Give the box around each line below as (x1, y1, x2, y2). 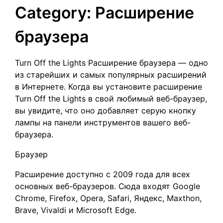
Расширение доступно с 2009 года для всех (15, 169, 190, 179)
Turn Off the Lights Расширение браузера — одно (15, 58, 208, 68)
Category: (15, 3, 95, 22)
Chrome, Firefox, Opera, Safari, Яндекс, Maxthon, (15, 193, 202, 203)
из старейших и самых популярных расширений (15, 70, 207, 80)
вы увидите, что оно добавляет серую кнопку (15, 106, 196, 115)
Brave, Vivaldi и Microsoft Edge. (15, 205, 136, 215)
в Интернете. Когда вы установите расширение (15, 82, 202, 92)
